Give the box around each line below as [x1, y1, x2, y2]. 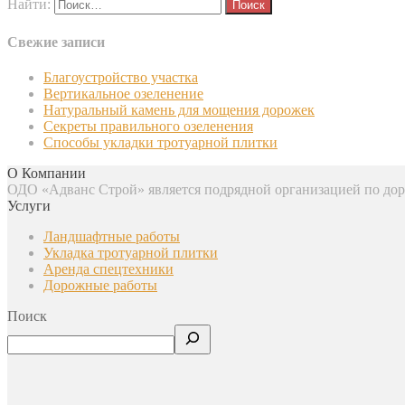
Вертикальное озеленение [43, 85, 203, 101]
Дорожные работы [43, 277, 157, 293]
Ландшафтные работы [43, 228, 180, 244]
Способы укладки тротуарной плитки [43, 134, 278, 150]
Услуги [7, 197, 51, 213]
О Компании [7, 165, 86, 181]
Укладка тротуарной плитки [43, 244, 218, 260]
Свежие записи [7, 33, 105, 50]
